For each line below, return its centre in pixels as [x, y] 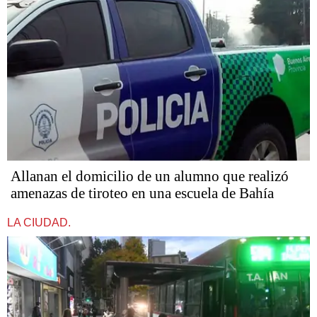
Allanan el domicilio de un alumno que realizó [150, 177]
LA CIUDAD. [39, 223]
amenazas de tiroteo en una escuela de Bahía [142, 194]
